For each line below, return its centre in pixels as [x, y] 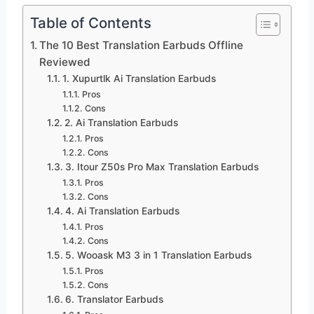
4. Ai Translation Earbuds [122, 211]
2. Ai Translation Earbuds [121, 122]
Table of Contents [91, 22]
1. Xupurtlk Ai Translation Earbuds [139, 78]
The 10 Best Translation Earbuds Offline [142, 45]
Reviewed [65, 62]
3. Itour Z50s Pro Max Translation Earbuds [162, 166]
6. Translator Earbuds [114, 299]
